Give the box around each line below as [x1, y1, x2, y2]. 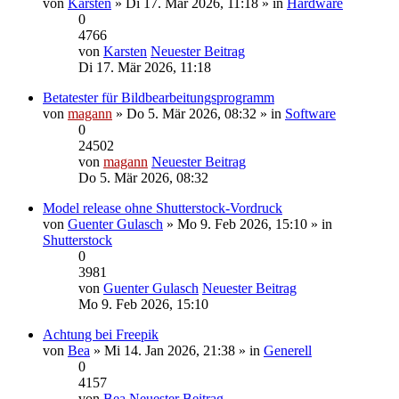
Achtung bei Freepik [43, 326, 159, 342]
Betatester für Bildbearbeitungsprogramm [43, 89, 274, 105]
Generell [264, 342, 312, 358]
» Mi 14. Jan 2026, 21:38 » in [90, 342, 264, 358]
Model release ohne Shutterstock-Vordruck [43, 199, 282, 216]
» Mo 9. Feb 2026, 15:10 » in [163, 216, 332, 232]
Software [285, 105, 336, 121]
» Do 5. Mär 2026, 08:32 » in [112, 105, 285, 121]
